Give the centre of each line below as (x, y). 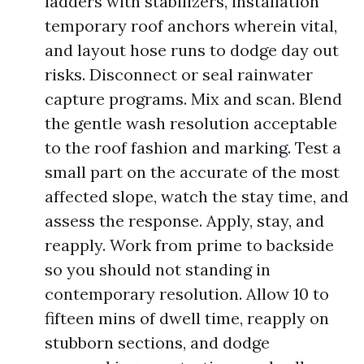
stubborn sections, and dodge (157, 342)
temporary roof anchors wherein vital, (191, 26)
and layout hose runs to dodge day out (192, 50)
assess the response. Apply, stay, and (184, 221)
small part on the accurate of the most (192, 172)
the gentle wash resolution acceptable (191, 123)
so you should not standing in (158, 269)
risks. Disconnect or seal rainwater (179, 74)
